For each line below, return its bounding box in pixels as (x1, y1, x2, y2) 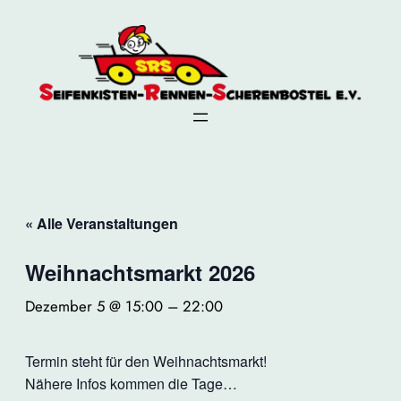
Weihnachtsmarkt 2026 (25, 256, 255, 287)
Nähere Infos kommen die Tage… (25, 372, 237, 394)
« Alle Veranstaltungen (25, 212, 178, 234)
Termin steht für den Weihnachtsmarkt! (25, 350, 267, 371)
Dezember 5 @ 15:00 (25, 294, 163, 317)
